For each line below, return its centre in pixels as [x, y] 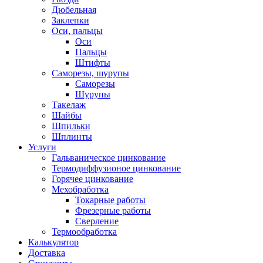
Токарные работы [110, 200]
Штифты [93, 62]
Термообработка [84, 231]
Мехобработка [80, 189]
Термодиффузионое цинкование [116, 168]
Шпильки [71, 126]
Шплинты [72, 136]
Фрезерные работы [113, 210]
